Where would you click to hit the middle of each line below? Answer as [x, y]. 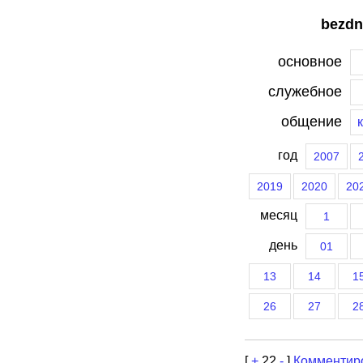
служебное [305, 92]
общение [312, 122]
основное [310, 62]
